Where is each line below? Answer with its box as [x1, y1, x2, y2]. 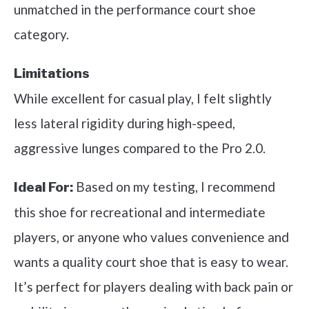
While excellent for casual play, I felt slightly [14, 90, 272, 106]
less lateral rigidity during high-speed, [14, 114, 235, 131]
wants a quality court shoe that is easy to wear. [14, 253, 288, 270]
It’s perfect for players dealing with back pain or [14, 278, 293, 295]
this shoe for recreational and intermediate [14, 203, 266, 220]
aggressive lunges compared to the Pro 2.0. [14, 139, 266, 156]
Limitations [14, 65, 90, 81]
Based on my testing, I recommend [73, 178, 275, 195]
